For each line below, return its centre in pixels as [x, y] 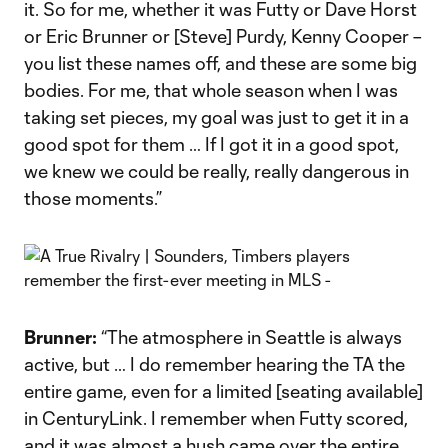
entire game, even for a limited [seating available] [223, 391]
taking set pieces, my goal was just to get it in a [216, 117]
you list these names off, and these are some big [220, 63]
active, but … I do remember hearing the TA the [214, 364]
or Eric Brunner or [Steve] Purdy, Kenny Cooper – [223, 36]
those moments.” [93, 198]
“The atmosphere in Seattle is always [251, 337]
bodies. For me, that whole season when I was [211, 90]
